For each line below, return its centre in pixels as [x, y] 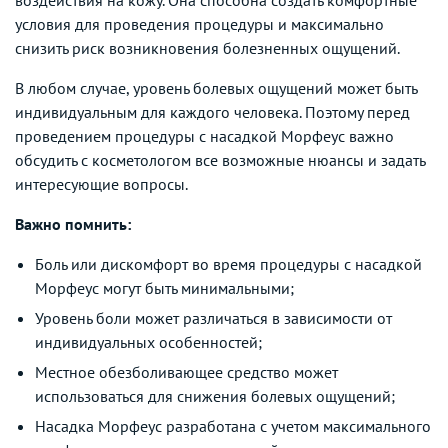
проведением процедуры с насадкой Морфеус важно [204, 135]
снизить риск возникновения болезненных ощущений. [207, 47]
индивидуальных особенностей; [148, 341]
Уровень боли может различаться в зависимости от [213, 317]
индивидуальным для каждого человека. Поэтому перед [212, 111]
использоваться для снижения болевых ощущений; [215, 395]
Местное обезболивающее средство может [186, 371]
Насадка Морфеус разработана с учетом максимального [233, 425]
